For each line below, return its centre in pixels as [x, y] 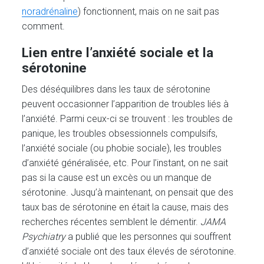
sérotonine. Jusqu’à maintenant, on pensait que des [128, 193]
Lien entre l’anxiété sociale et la [118, 52]
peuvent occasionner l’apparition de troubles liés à [126, 104]
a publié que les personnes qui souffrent [148, 237]
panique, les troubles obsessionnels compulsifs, [120, 134]
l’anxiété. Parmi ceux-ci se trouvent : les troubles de [128, 119]
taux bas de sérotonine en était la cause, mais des [126, 207]
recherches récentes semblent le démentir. [111, 222]
